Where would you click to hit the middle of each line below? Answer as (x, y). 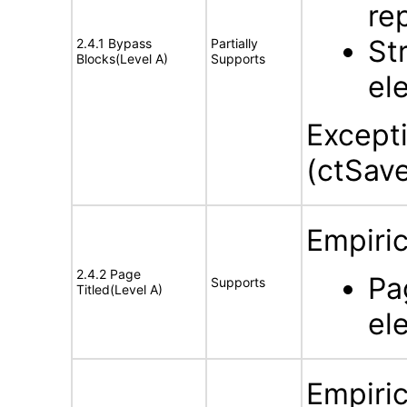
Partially (234, 43)
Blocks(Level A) (122, 59)
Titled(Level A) (119, 289)
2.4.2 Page (109, 274)
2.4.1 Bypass (114, 43)
